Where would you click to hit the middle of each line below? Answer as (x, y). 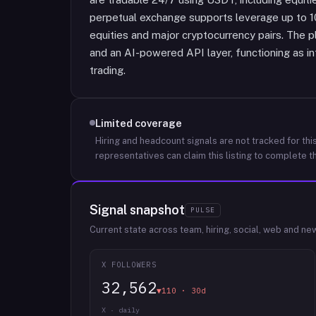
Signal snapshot (137, 210)
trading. (108, 70)
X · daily (121, 310)
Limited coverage (139, 123)
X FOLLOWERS (129, 265)
